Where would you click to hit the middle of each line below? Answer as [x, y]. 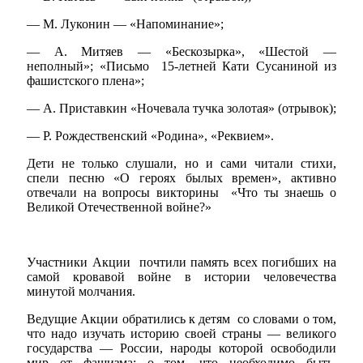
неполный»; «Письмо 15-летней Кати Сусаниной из [181, 66]
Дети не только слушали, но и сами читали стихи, [181, 163]
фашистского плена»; [85, 81]
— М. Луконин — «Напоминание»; [125, 24]
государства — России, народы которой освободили [181, 348]
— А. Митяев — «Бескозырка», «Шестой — [181, 51]
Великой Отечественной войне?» [119, 207]
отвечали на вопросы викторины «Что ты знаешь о [181, 192]
